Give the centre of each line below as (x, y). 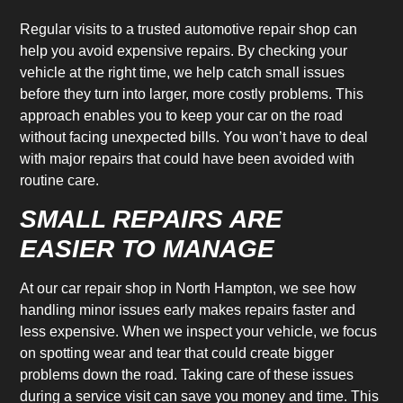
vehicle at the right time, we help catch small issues (183, 72)
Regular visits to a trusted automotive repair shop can (189, 29)
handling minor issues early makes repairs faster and (188, 310)
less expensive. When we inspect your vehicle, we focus (199, 332)
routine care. (60, 180)
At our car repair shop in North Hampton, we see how (188, 289)
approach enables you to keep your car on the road (182, 115)
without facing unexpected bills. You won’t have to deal (194, 137)
